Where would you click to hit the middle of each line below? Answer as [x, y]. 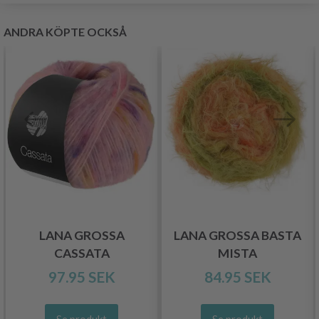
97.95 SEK [82, 276]
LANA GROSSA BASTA [237, 235]
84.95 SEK [237, 276]
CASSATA [82, 253]
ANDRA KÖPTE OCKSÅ [65, 32]
